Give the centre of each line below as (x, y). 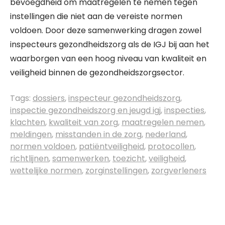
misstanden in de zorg (98, 134)
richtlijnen (29, 158)
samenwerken (81, 158)
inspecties (184, 110)
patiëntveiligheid (111, 146)
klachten (28, 122)
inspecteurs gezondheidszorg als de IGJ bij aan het (110, 44)
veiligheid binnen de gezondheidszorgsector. (97, 73)
